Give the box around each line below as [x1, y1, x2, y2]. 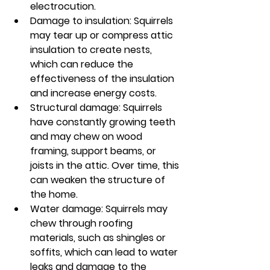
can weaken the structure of [30, 173, 168, 187]
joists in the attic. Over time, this [30, 159, 181, 173]
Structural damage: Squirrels [30, 101, 165, 115]
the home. [30, 187, 78, 202]
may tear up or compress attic [30, 28, 175, 43]
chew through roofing [30, 216, 135, 231]
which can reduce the [30, 57, 136, 72]
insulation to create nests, [30, 43, 154, 57]
